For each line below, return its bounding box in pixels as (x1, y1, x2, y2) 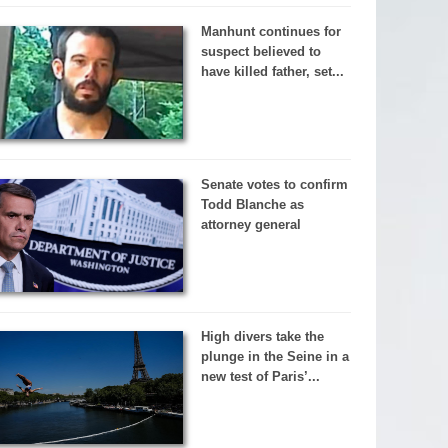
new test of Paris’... (200, 369, 320, 385)
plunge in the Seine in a (200, 349, 349, 365)
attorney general (200, 216, 301, 232)
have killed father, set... (200, 64, 344, 79)
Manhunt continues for (200, 24, 341, 39)
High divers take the (200, 329, 324, 345)
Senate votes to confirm (200, 176, 348, 192)
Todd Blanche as (200, 196, 304, 212)
